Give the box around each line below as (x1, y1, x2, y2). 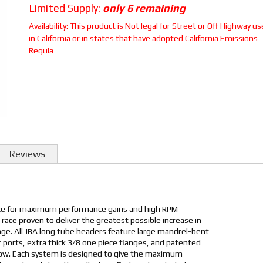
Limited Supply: (28, 2, 103, 14)
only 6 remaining (102, 2, 186, 14)
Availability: (28, 21, 70, 31)
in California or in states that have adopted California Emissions (28, 33, 258, 43)
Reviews (9, 148, 45, 160)
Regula (28, 46, 53, 55)
